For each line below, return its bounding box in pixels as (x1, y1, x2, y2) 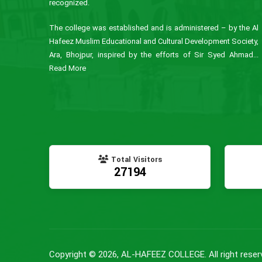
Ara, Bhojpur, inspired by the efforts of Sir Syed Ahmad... (49, 50, 258, 59)
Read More (49, 63, 86, 73)
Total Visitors (108, 154, 162, 165)
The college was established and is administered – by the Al (49, 23, 258, 32)
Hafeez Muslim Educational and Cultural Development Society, (49, 36, 258, 46)
